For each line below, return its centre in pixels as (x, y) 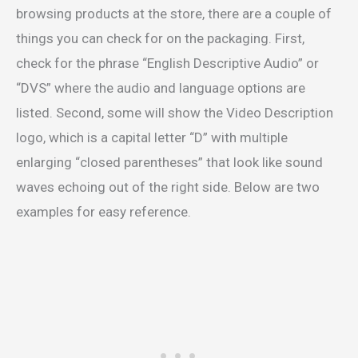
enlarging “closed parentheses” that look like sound (169, 163)
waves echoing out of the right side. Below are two (168, 187)
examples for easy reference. (103, 212)
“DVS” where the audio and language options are (161, 88)
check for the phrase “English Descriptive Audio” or (167, 64)
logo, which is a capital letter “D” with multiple (152, 138)
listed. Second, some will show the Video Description (175, 113)
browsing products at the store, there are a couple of (174, 14)
